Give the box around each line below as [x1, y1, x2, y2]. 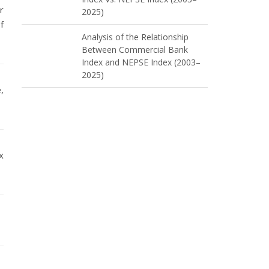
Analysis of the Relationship [82, 31, 189, 43]
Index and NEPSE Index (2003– [82, 56, 201, 68]
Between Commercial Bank [82, 44, 188, 55]
